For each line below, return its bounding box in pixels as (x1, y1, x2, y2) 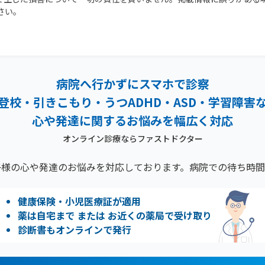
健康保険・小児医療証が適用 (18, 193, 141, 208)
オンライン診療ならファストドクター (62, 132, 203, 144)
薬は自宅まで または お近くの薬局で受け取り (18, 208, 212, 222)
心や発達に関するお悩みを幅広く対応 (32, 112, 233, 129)
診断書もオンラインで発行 (18, 222, 131, 237)
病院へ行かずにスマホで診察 (56, 75, 209, 92)
